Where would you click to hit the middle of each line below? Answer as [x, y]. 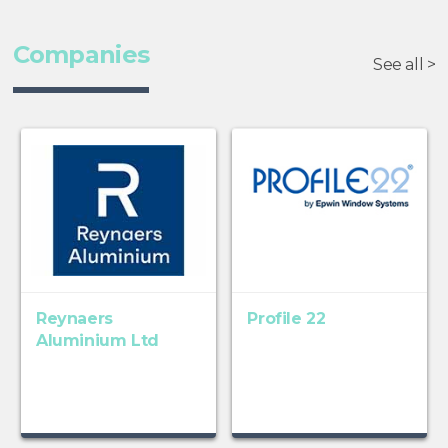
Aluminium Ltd [97, 341]
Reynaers [74, 319]
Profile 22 [286, 319]
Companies [81, 55]
